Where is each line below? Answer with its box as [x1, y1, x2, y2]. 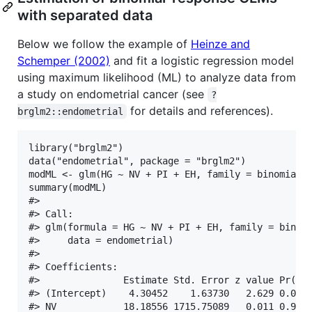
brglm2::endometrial [17, 105, 123, 117]
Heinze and [191, 36, 250, 51]
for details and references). [127, 103, 274, 118]
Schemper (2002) [17, 53, 110, 68]
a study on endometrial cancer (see [17, 86, 208, 101]
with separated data [17, 6, 153, 24]
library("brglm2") [29, 141, 123, 153]
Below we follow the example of [17, 36, 191, 51]
